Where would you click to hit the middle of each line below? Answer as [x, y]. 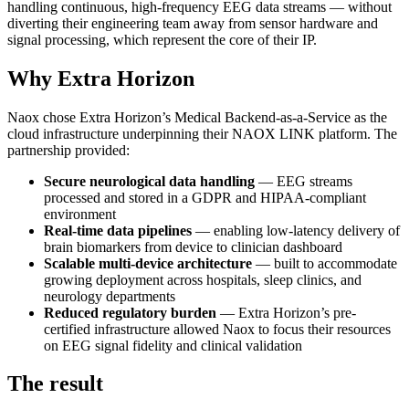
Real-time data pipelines [118, 230]
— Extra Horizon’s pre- [286, 312]
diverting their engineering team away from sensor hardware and [193, 23]
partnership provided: [68, 150]
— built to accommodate [325, 263]
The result [55, 384]
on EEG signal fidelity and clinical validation [173, 345]
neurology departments [110, 296]
